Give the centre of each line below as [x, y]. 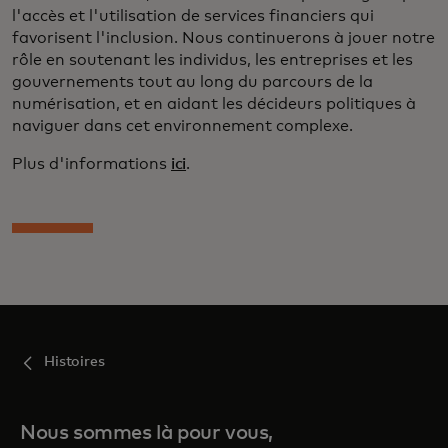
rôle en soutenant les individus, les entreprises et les [212, 59]
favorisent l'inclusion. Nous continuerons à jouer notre [223, 37]
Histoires [74, 361]
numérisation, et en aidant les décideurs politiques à [214, 103]
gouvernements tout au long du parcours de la [192, 81]
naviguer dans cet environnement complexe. [182, 125]
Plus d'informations [91, 163]
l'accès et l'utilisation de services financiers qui [193, 15]
